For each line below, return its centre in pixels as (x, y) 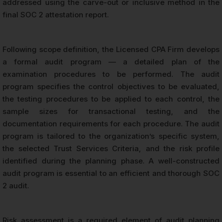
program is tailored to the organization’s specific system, (111, 136)
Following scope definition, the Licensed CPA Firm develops (111, 49)
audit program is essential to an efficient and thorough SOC (111, 173)
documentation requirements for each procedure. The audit (111, 123)
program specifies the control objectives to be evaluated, (111, 86)
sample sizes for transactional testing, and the (111, 111)
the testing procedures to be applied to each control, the (111, 99)
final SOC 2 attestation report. (56, 14)
